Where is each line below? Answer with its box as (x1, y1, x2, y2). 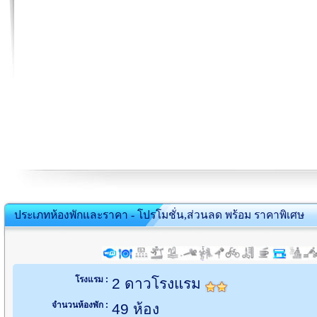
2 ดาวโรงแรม (112, 275, 205, 292)
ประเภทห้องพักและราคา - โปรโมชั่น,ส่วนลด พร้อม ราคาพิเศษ (14, 209, 304, 221)
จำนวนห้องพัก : (52, 300, 108, 310)
